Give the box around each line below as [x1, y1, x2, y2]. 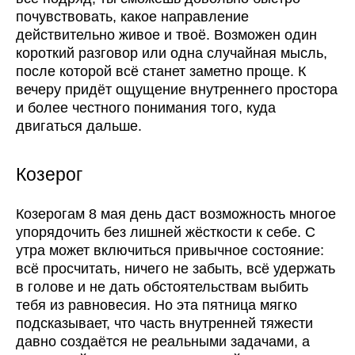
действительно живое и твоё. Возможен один [16, 27, 317, 44]
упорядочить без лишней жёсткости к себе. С [16, 224, 315, 241]
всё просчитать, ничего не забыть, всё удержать [16, 261, 335, 277]
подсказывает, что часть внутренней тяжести [16, 315, 313, 332]
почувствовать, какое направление [16, 9, 249, 25]
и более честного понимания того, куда [16, 100, 276, 116]
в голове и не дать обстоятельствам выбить [16, 279, 308, 296]
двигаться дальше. [16, 118, 142, 135]
